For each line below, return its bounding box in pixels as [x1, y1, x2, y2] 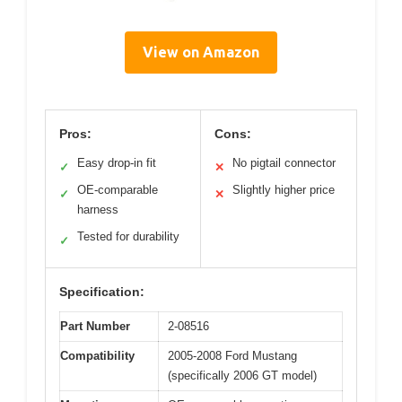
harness [77, 203, 118, 216]
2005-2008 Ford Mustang [168, 349, 297, 363]
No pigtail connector [232, 156, 336, 170]
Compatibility [60, 349, 135, 363]
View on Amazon [143, 44, 259, 60]
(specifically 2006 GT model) [168, 369, 317, 382]
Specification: [59, 284, 144, 299]
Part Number [60, 319, 130, 333]
